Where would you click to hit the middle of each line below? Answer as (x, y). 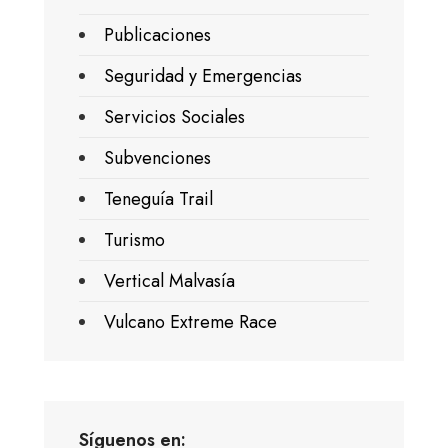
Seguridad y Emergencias (203, 75)
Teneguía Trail (158, 198)
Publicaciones (157, 34)
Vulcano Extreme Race (190, 321)
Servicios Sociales (174, 116)
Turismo (134, 239)
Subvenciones (157, 157)
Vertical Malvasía (169, 280)
